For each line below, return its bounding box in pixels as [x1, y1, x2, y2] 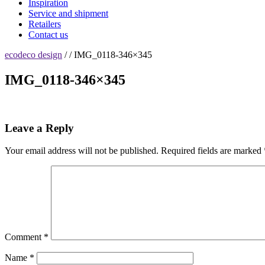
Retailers [28, 19, 61, 29]
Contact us [28, 30, 68, 40]
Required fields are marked [161, 146, 264, 156]
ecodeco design [5, 50, 62, 60]
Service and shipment [28, 8, 108, 18]
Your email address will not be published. [5, 146, 159, 156]
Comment [5, 232, 44, 243]
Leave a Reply [5, 121, 74, 134]
